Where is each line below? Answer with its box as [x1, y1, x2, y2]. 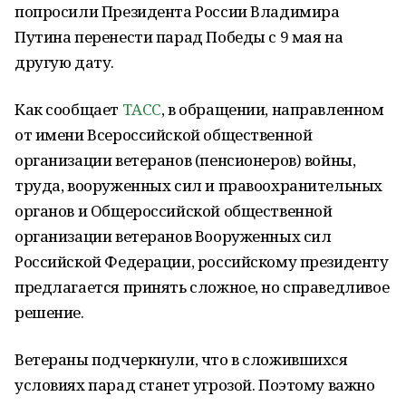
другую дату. [14, 52, 114, 72]
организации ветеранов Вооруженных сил [14, 226, 332, 246]
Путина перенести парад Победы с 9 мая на [14, 26, 343, 47]
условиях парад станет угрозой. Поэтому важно [14, 374, 375, 395]
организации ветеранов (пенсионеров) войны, [14, 150, 356, 170]
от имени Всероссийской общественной [14, 124, 313, 145]
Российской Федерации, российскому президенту [14, 251, 389, 272]
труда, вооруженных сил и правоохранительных [14, 175, 382, 196]
